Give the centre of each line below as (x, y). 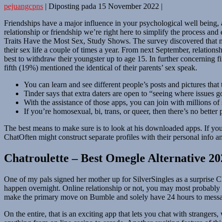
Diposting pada (72, 6)
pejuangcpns (24, 6)
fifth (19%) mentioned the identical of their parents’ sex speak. (101, 67)
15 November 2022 (129, 6)
